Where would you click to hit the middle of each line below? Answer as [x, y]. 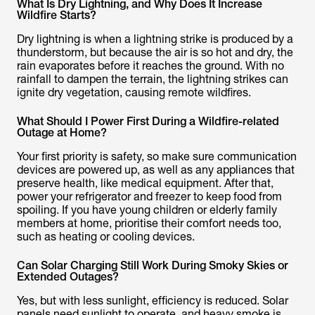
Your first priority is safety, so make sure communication [157, 156]
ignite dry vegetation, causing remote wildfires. [134, 92]
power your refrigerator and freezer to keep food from [149, 197]
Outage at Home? [62, 133]
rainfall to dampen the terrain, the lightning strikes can [153, 79]
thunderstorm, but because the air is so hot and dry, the [155, 52]
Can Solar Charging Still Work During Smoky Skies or [153, 265]
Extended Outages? [68, 277]
